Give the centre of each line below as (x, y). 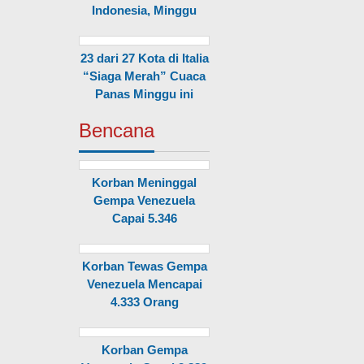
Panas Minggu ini (145, 94)
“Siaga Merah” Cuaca (145, 76)
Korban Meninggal (145, 182)
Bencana (117, 130)
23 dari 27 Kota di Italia (144, 58)
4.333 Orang (144, 302)
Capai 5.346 (144, 218)
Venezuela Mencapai (144, 284)
